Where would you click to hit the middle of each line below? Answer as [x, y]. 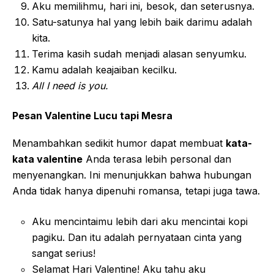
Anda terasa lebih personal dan [157, 159]
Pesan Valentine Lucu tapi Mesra [92, 115]
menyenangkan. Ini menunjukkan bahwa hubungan [132, 175]
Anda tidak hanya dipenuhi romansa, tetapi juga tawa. [136, 191]
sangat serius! [64, 253]
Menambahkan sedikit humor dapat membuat [119, 143]
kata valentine [47, 159]
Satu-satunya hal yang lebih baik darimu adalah [142, 22]
